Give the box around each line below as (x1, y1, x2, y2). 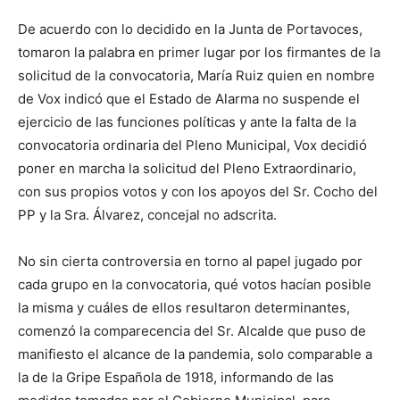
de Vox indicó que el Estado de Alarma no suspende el (18, 90, 360, 108)
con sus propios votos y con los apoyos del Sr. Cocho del (18, 183, 378, 201)
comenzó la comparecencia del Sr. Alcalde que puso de (18, 322, 366, 340)
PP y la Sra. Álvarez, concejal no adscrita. (18, 206, 277, 224)
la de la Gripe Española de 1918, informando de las (18, 369, 334, 387)
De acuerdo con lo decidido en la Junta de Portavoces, (18, 21, 362, 38)
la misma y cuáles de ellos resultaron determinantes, (18, 299, 350, 317)
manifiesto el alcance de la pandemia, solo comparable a (18, 346, 372, 363)
